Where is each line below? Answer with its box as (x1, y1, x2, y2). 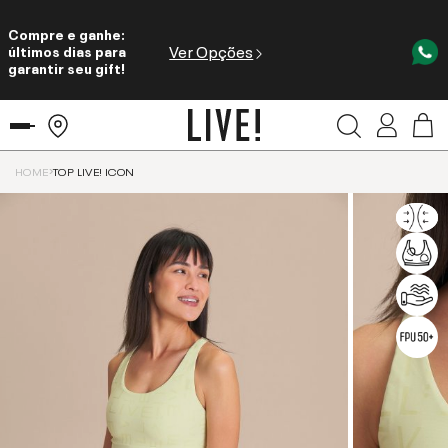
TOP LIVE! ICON (53, 163, 135, 178)
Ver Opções (169, 38, 254, 62)
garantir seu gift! (8, 56, 125, 77)
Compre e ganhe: (8, 22, 125, 43)
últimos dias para (8, 39, 126, 60)
